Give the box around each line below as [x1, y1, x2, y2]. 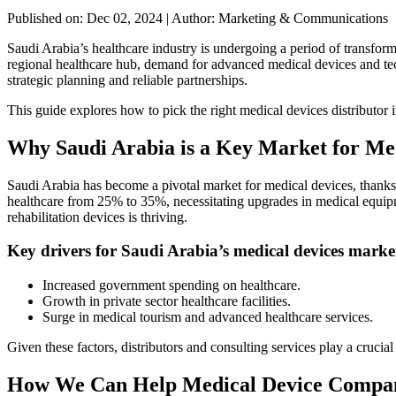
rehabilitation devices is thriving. [7, 209, 187, 225]
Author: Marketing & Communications [169, 10, 388, 26]
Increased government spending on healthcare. [42, 278, 301, 293]
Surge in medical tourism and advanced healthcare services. [42, 309, 373, 325]
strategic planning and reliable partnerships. [7, 72, 247, 88]
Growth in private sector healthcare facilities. [42, 293, 291, 309]
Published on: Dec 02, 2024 [7, 10, 166, 26]
